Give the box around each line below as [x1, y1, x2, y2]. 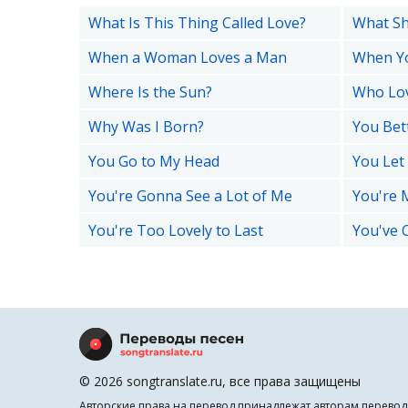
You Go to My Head [88, 151, 219, 171]
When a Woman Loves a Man [88, 47, 287, 67]
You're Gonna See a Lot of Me [88, 186, 292, 206]
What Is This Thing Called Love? [88, 13, 306, 33]
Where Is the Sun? [88, 82, 212, 102]
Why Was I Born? [88, 117, 204, 137]
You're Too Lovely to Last [88, 220, 263, 240]
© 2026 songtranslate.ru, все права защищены [79, 372, 361, 390]
